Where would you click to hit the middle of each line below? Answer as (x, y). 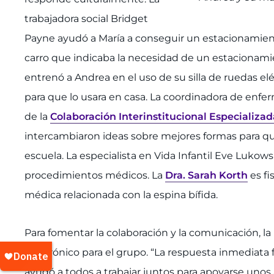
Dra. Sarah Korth (206, 175)
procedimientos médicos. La (95, 175)
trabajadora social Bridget (86, 18)
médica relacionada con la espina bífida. (121, 194)
